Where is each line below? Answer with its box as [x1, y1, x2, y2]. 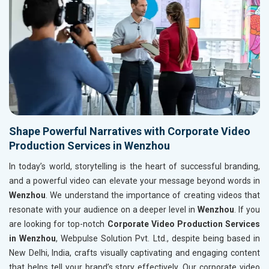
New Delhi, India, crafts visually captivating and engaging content [9, 248, 260, 258]
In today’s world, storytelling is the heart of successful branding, [9, 162, 260, 172]
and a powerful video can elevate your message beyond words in [9, 176, 260, 186]
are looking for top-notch [9, 219, 107, 229]
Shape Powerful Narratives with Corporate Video [9, 125, 250, 138]
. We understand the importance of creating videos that [46, 190, 260, 201]
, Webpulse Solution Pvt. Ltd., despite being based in [56, 234, 261, 244]
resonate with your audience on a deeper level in [9, 205, 198, 215]
